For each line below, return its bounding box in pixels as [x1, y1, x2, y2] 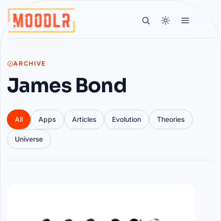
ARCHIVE [13, 60, 46, 68]
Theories [157, 115, 185, 123]
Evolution [112, 115, 142, 123]
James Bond [6, 73, 127, 98]
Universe [14, 135, 43, 143]
